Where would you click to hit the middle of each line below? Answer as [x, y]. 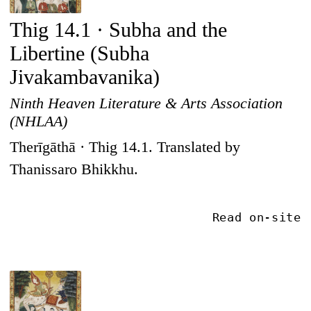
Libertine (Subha [80, 53]
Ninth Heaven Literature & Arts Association [146, 103]
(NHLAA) [39, 121]
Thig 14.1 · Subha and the [119, 30]
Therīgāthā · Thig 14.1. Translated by [125, 147]
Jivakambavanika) [85, 77]
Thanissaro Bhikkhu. [74, 169]
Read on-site [257, 218]
